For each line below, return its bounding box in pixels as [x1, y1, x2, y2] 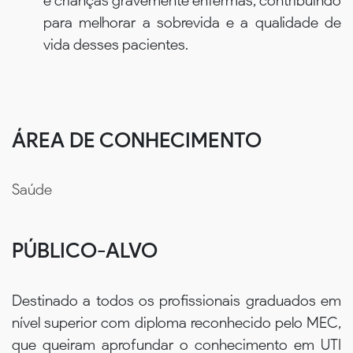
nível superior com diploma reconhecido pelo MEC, [12, 313, 341, 332]
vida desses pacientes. [43, 35, 188, 54]
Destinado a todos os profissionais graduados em [12, 291, 341, 310]
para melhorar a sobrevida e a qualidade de [43, 13, 341, 32]
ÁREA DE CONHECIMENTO [12, 127, 262, 153]
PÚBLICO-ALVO [12, 238, 158, 264]
